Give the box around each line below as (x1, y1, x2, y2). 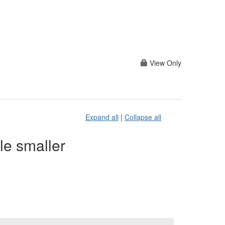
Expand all (85, 112, 119, 123)
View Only (148, 58, 181, 68)
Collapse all (125, 112, 161, 123)
